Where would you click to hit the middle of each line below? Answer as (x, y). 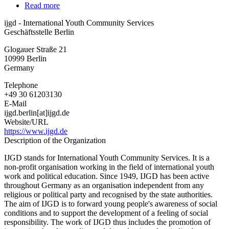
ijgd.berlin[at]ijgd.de (37, 112)
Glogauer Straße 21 (36, 49)
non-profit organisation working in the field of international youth (109, 167)
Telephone (21, 85)
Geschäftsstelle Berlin (39, 32)
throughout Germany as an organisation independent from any (104, 185)
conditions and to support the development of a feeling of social (106, 213)
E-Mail (15, 103)
